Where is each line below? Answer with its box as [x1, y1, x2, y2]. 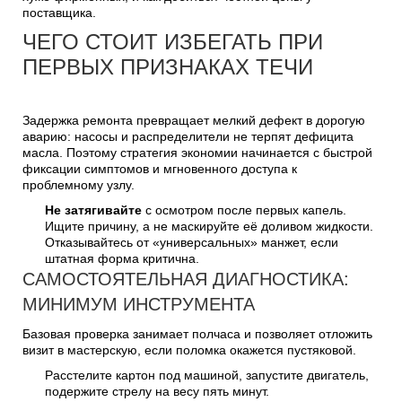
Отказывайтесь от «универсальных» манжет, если [45, 234, 338, 249]
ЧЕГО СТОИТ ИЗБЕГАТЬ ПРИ [22, 29, 323, 54]
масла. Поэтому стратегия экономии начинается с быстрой [22, 144, 372, 160]
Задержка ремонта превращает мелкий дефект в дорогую [22, 112, 365, 127]
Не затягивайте [45, 202, 142, 217]
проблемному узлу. [22, 177, 135, 192]
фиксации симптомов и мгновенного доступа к [22, 161, 297, 176]
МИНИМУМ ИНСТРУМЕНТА [22, 293, 255, 314]
